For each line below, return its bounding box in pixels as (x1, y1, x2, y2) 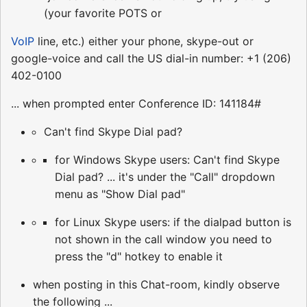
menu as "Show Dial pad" (55, 186, 185, 201)
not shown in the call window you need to (55, 232, 272, 246)
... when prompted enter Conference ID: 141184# (11, 96, 261, 110)
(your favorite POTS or (44, 5, 162, 20)
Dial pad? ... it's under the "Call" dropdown (55, 169, 275, 184)
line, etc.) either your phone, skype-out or (34, 34, 254, 48)
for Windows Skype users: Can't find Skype (55, 152, 280, 167)
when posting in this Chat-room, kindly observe (33, 277, 280, 291)
